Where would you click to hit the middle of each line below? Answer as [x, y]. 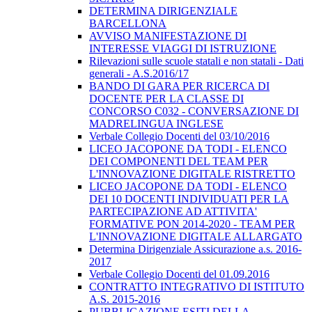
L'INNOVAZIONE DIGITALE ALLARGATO [196, 237]
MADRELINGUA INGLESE [156, 124]
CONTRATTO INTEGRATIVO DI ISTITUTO [197, 287]
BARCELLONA [128, 24]
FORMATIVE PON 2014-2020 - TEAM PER [192, 224]
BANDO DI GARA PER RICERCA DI [179, 86]
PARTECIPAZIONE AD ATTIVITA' [173, 212]
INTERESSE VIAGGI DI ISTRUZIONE [183, 49]
